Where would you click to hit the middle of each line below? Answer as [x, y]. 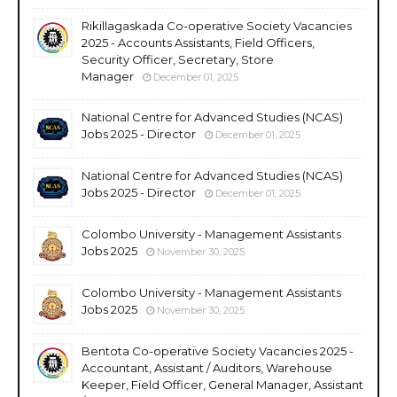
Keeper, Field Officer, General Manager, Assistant [222, 384]
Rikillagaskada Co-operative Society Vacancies [217, 25]
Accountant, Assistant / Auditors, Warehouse [207, 367]
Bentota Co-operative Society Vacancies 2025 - [218, 350]
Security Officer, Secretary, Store [178, 59]
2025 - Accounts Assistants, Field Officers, [198, 42]
